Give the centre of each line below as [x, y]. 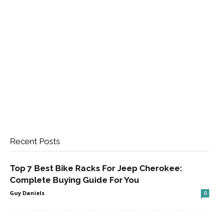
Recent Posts [35, 141]
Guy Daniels [27, 193]
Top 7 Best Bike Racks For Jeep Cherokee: [96, 168]
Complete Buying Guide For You [75, 180]
